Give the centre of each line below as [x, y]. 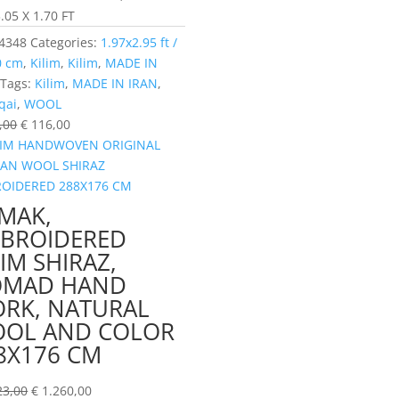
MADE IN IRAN [115, 84]
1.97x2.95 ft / [139, 43]
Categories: [66, 43]
